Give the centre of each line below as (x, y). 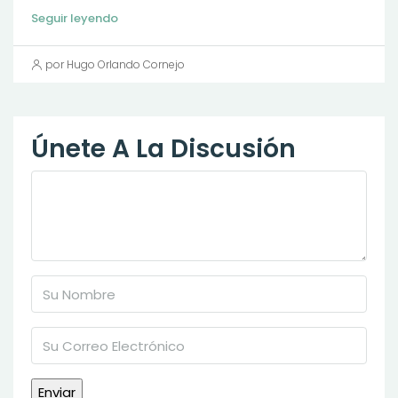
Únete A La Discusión (163, 149)
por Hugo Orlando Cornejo (115, 64)
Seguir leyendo (75, 18)
